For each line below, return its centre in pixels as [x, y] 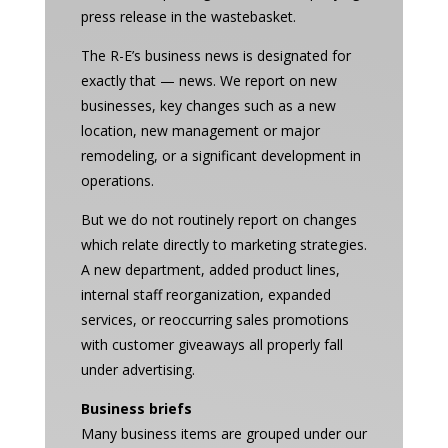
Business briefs [136, 408]
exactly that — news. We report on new [208, 80]
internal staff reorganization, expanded [205, 294]
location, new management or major [200, 130]
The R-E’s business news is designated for [215, 55]
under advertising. [137, 369]
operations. [117, 180]
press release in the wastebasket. [188, 16]
